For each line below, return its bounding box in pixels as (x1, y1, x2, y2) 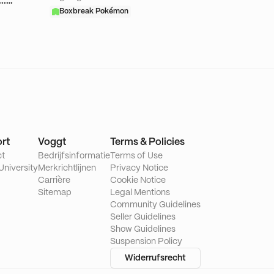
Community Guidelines (110, 201, 201, 210)
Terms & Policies (110, 138, 185, 147)
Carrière (38, 176, 70, 185)
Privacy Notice (110, 164, 168, 173)
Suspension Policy (110, 237, 182, 246)
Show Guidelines (110, 225, 176, 234)
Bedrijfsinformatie (38, 152, 110, 161)
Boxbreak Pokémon (59, 8, 128, 15)
